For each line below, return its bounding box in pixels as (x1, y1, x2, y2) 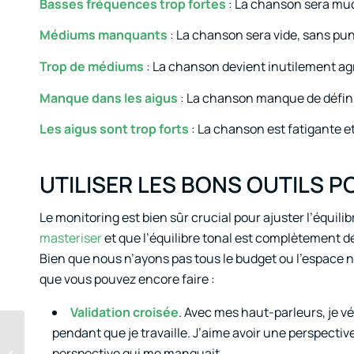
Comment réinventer (28, 338, 129, 352)
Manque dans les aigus (40, 88, 178, 107)
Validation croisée (70, 303, 179, 322)
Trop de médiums (40, 57, 144, 75)
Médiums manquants (40, 26, 168, 44)
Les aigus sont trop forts (40, 120, 189, 138)
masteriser (40, 228, 102, 247)
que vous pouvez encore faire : (40, 269, 215, 288)
